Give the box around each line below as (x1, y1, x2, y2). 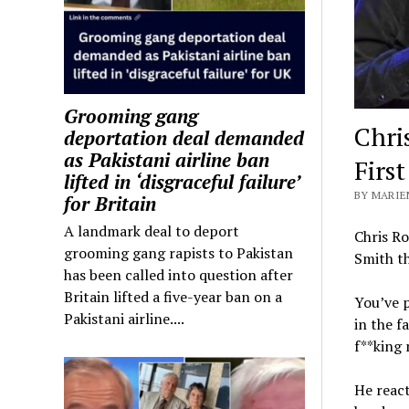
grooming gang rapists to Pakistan (64, 243, 294, 264)
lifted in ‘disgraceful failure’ (64, 169, 300, 195)
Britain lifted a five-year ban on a (64, 287, 283, 308)
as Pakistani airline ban (64, 147, 270, 173)
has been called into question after (64, 265, 294, 286)
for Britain (64, 191, 157, 217)
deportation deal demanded (64, 125, 305, 152)
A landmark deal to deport (64, 221, 240, 242)
